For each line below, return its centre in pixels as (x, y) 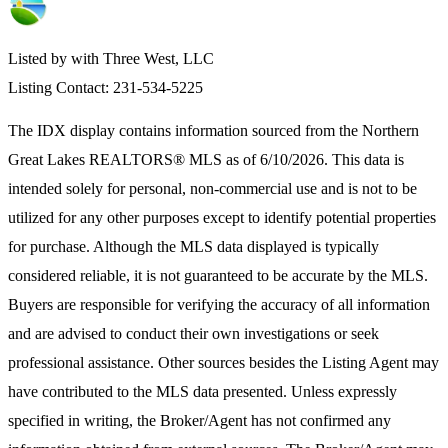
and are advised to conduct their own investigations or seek (193, 334)
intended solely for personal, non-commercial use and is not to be (212, 189)
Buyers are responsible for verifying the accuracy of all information (219, 305)
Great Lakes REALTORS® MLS (115, 160)
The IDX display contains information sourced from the (185, 131)
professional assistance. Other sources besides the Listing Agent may (223, 363)
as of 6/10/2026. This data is (313, 160)
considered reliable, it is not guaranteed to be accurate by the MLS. (218, 276)
